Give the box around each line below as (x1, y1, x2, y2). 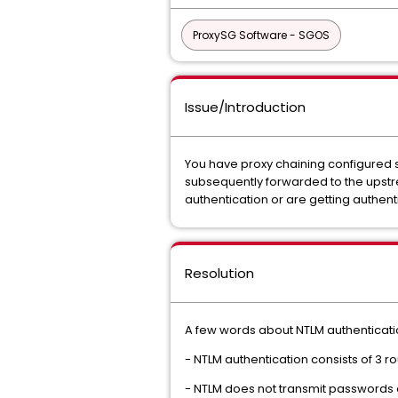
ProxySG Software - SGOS (193, 28, 330, 43)
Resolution (185, 264, 254, 283)
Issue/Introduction (185, 98, 306, 116)
